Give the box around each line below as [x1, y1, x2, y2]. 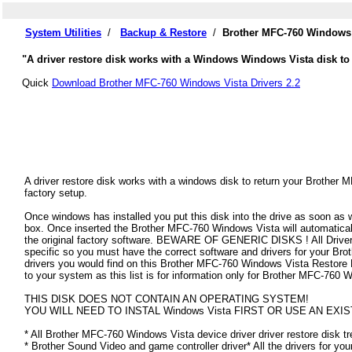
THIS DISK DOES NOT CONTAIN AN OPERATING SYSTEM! [24, 293, 309, 306]
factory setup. [24, 187, 87, 200]
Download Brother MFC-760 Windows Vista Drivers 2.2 [52, 77, 300, 89]
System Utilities [25, 27, 101, 38]
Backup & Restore [120, 27, 207, 38]
